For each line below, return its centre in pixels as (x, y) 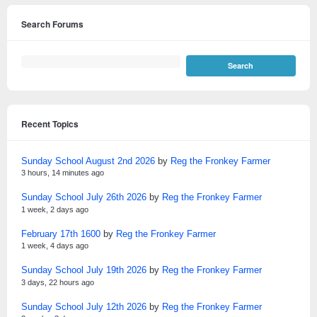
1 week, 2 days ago (55, 209)
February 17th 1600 (61, 234)
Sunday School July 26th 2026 (84, 197)
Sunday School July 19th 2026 (84, 270)
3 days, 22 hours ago (58, 282)
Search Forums (52, 24)
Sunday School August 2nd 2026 (88, 161)
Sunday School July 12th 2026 (84, 306)
